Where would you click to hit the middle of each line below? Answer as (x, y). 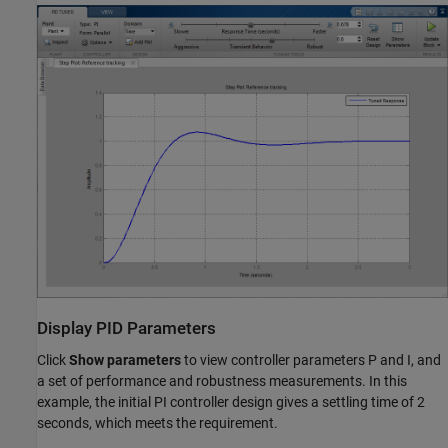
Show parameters (125, 359)
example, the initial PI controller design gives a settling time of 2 (231, 401)
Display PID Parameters (126, 329)
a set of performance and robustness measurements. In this (222, 380)
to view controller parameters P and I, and (311, 359)
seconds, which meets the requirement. (157, 422)
